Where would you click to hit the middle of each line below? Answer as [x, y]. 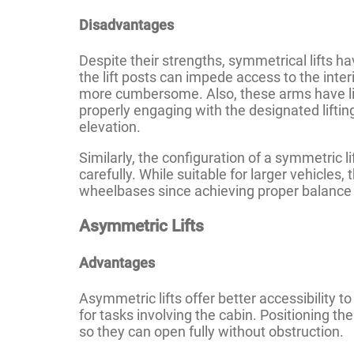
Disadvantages [126, 24]
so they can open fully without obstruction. [213, 331]
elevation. [110, 126]
